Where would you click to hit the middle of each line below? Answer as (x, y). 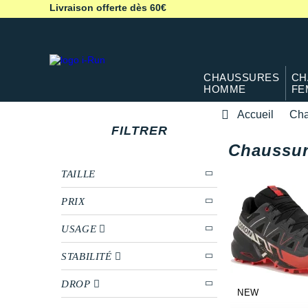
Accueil (255, 114)
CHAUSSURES (242, 78)
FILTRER (139, 130)
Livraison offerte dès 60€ (108, 8)
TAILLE (78, 174)
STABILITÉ (87, 256)
